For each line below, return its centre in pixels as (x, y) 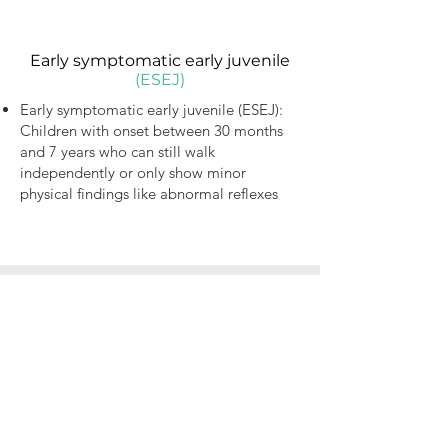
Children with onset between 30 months (151, 130)
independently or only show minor (133, 172)
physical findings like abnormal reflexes (149, 193)
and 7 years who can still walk (117, 151)
